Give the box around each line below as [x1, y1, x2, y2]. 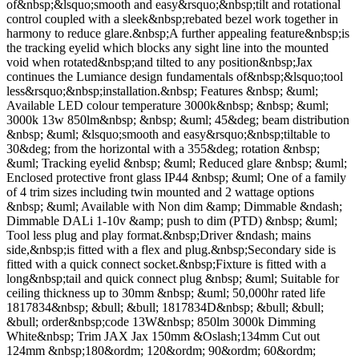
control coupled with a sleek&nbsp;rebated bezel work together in [6, 12, 338, 26]
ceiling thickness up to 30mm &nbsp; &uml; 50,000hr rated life [6, 286, 325, 301]
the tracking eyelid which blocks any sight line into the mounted [6, 41, 329, 55]
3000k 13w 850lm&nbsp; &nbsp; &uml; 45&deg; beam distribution [6, 113, 349, 127]
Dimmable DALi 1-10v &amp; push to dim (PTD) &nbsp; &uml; [6, 214, 337, 228]
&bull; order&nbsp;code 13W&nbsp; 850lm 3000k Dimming [6, 315, 316, 329]
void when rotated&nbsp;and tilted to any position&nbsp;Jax [6, 55, 313, 70]
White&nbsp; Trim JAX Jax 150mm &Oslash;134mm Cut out [6, 329, 320, 344]
